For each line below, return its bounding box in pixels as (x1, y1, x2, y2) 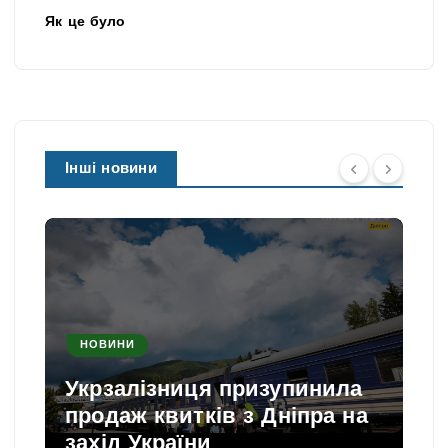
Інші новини (65, 162, 157, 178)
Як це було (45, 15, 126, 31)
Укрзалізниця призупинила (65, 378, 363, 402)
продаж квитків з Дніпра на (65, 405, 368, 429)
